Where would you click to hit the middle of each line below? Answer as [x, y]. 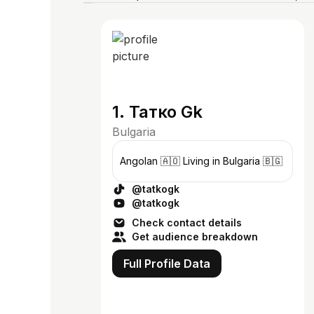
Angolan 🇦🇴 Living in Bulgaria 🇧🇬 [233, 161]
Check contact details [187, 223]
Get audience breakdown [195, 237]
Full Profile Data [167, 264]
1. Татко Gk [157, 112]
